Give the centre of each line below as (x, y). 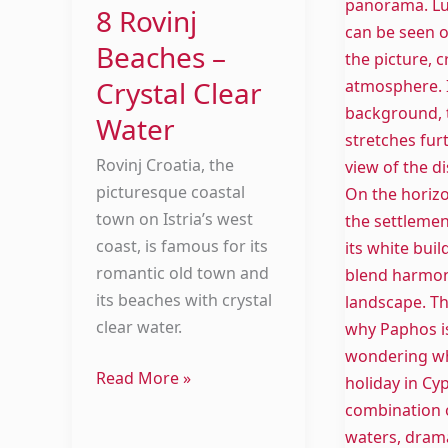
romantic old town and (182, 273)
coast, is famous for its (182, 246)
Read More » (143, 378)
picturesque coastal (170, 192)
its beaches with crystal (184, 300)
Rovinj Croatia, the (165, 165)
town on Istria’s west (174, 219)
